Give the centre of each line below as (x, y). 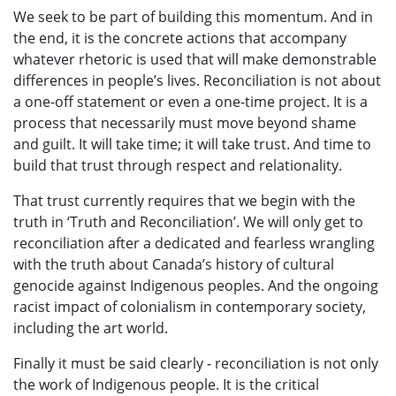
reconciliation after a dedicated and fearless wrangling (194, 243)
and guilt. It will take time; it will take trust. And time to (192, 144)
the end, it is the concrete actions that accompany (180, 38)
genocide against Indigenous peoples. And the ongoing (196, 285)
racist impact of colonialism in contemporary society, (190, 306)
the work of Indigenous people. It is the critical (166, 384)
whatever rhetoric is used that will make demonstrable (195, 59)
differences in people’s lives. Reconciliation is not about (197, 80)
